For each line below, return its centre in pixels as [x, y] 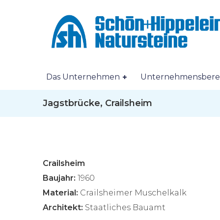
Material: [60, 193]
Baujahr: [59, 178]
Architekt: [63, 207]
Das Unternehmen [83, 77]
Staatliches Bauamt [125, 207]
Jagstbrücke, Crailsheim [97, 103]
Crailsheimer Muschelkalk [133, 193]
